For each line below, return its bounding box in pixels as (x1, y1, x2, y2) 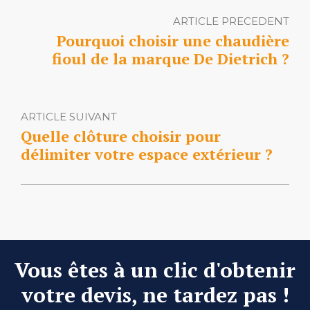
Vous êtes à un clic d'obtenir (15, 255, 295, 284)
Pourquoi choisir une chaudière (57, 30, 289, 51)
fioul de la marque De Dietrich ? (52, 48, 289, 69)
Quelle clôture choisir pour (21, 125, 221, 146)
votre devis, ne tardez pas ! (21, 280, 289, 309)
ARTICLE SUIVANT (21, 109, 117, 123)
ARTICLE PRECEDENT (173, 14, 289, 28)
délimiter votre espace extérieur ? (21, 143, 273, 164)
